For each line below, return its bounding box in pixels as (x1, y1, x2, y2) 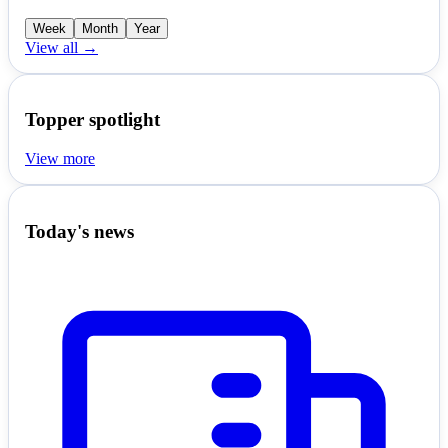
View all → (25, 38, 98, 56)
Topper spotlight (25, 109, 160, 131)
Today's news (25, 220, 134, 242)
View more (25, 150, 95, 168)
